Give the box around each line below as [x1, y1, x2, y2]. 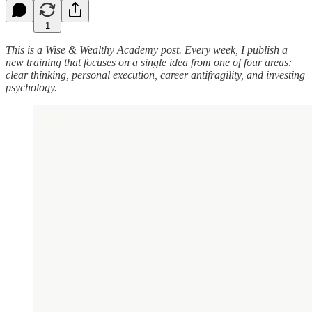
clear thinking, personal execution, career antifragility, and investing [6, 68, 305, 81]
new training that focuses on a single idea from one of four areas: [6, 56, 292, 68]
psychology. [6, 81, 57, 93]
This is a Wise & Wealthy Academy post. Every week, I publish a [6, 43, 288, 56]
